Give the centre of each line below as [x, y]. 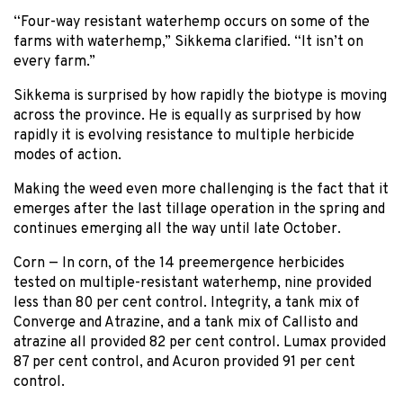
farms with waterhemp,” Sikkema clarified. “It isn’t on [188, 42]
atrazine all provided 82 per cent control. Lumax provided [200, 342]
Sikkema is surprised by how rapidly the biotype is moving [200, 96]
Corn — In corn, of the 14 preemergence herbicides [179, 263]
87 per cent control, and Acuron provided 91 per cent [184, 362]
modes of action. [67, 155]
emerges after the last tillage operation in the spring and [199, 209]
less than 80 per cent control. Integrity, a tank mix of [187, 303]
